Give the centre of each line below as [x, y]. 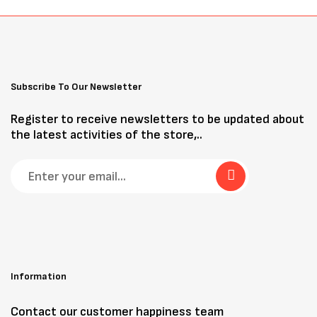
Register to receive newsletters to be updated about [157, 119]
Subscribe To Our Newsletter [76, 87]
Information [39, 276]
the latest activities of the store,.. [106, 135]
